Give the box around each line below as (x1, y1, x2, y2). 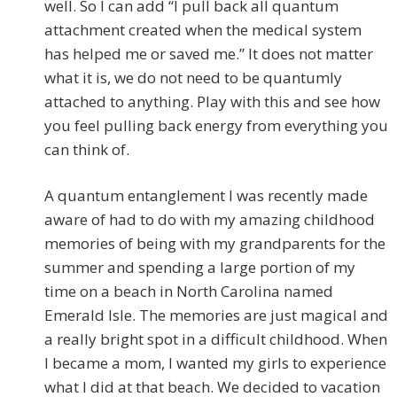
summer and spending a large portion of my (44, 257, 355, 278)
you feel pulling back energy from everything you (44, 115, 388, 136)
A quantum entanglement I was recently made (44, 185, 368, 206)
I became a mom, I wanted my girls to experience (44, 353, 386, 374)
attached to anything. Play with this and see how (44, 91, 380, 113)
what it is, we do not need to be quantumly (44, 67, 342, 89)
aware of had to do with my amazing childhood (44, 209, 375, 230)
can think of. (44, 139, 129, 160)
